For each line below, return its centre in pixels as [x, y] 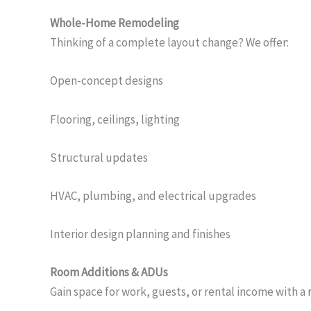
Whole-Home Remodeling [115, 23]
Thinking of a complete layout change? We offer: [169, 43]
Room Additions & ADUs [109, 272]
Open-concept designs [107, 81]
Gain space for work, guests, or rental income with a [179, 292]
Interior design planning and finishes [140, 234]
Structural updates [99, 157]
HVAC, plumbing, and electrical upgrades [153, 195]
